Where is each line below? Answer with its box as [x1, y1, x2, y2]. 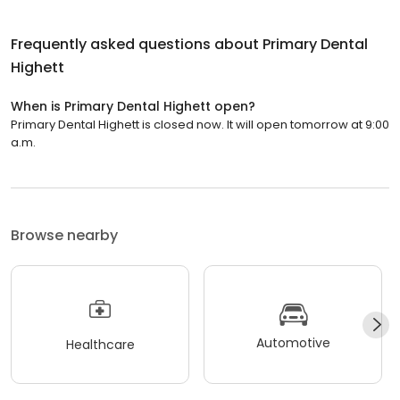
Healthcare [65, 335, 135, 354]
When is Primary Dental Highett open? [11, 97, 255, 116]
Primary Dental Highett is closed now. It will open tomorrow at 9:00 [11, 116, 389, 134]
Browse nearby [11, 225, 118, 246]
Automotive [255, 333, 330, 352]
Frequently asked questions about [11, 34, 262, 55]
